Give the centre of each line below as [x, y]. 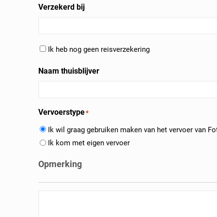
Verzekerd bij [62, 7]
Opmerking [60, 164]
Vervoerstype [62, 112]
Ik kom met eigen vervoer [89, 143]
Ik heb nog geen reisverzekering [99, 49]
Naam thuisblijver [69, 71]
